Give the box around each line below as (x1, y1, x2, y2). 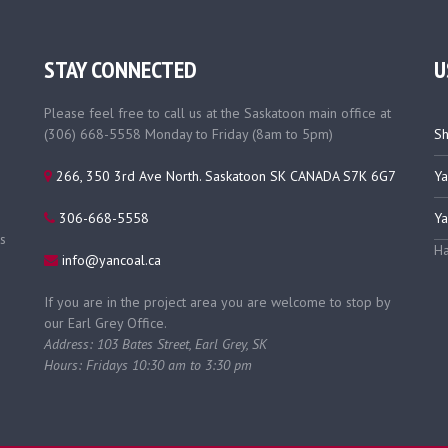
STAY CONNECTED (44, 54, 197, 85)
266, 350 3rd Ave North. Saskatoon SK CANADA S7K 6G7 (52, 167, 396, 185)
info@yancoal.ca (58, 251, 161, 269)
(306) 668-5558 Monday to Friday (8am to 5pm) (44, 125, 333, 143)
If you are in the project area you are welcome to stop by (44, 293, 390, 311)
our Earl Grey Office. (44, 314, 167, 332)
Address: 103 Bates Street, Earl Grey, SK (44, 335, 267, 353)
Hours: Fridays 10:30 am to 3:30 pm (44, 356, 252, 374)
